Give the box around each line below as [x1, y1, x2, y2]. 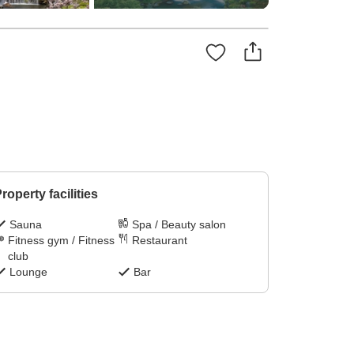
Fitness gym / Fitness [7, 234, 115, 247]
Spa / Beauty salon [132, 218, 227, 232]
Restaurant [132, 234, 188, 247]
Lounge [9, 265, 47, 279]
